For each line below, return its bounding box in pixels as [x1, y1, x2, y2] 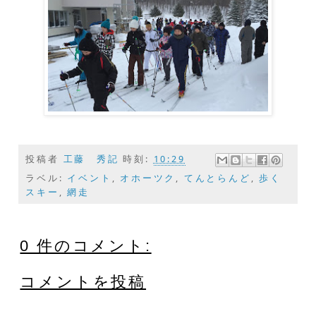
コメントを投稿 [20, 272, 147, 291]
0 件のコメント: [20, 236, 152, 255]
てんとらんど [183, 171, 251, 184]
